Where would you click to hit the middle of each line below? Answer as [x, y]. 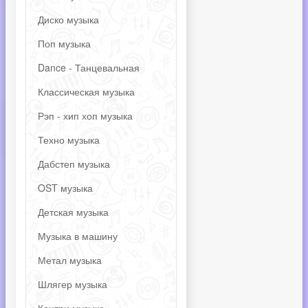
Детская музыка [73, 212]
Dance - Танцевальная [89, 67]
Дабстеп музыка [74, 164]
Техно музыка [69, 140]
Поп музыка [64, 43]
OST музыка [65, 188]
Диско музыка [68, 19]
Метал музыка [70, 260]
